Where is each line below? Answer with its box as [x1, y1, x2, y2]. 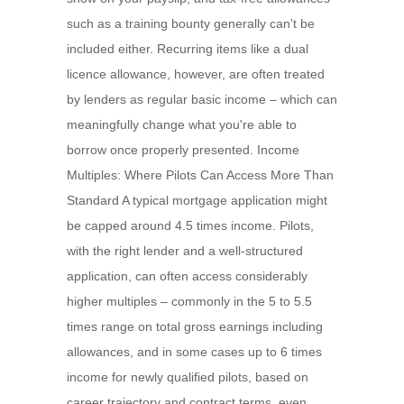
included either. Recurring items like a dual [67, 41, 308, 56]
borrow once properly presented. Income [67, 142, 299, 157]
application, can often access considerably [67, 269, 308, 283]
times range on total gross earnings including [67, 319, 323, 334]
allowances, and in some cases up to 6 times [67, 344, 322, 359]
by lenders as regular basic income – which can [67, 92, 337, 106]
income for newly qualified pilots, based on [67, 370, 308, 384]
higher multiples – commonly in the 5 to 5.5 [67, 294, 312, 308]
